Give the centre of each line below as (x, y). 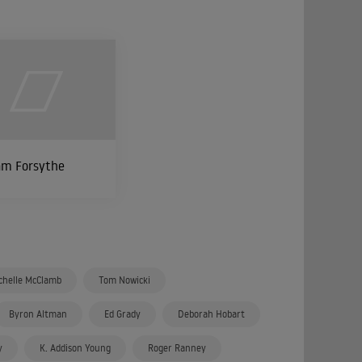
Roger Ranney (177, 348)
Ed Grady (122, 314)
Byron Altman (38, 314)
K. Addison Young (75, 348)
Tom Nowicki (124, 280)
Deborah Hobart (211, 314)
